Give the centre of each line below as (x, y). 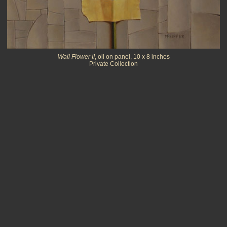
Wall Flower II (76, 57)
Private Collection (113, 64)
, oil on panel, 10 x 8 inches (132, 57)
